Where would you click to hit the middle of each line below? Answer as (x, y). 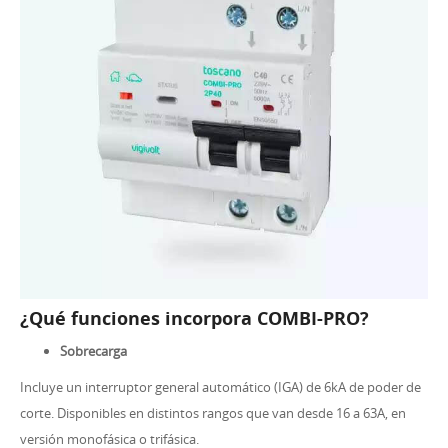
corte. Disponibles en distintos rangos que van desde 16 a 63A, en (213, 412)
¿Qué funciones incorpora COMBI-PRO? (194, 318)
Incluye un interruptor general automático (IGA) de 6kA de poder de (220, 386)
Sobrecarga (95, 350)
